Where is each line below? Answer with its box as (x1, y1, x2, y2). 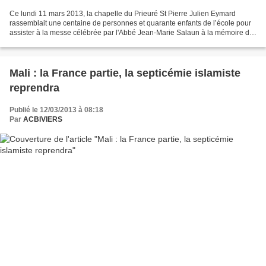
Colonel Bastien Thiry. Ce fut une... (9, 37, 121, 46)
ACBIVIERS (23, 115, 62, 123)
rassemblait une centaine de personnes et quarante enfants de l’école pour (9, 18, 251, 27)
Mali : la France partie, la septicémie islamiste (9, 66, 240, 79)
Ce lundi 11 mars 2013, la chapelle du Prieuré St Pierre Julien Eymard (9, 9, 236, 18)
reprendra (9, 81, 59, 94)
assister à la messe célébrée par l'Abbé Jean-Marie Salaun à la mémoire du (9, 28, 254, 37)
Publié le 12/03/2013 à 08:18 (9, 105, 103, 114)
